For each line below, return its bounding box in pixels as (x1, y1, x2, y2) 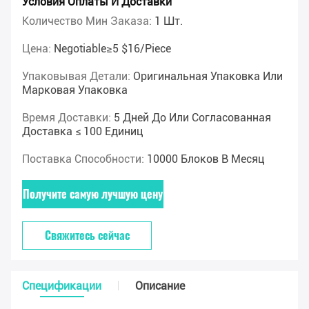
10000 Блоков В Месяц (147, 152, 265, 166)
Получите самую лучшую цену (23, 186, 163, 203)
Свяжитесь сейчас (44, 227, 130, 244)
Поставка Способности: (22, 152, 147, 166)
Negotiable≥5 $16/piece (54, 42, 171, 56)
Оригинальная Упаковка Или (133, 70, 283, 83)
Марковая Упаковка (22, 83, 128, 97)
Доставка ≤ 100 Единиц (22, 125, 143, 139)
